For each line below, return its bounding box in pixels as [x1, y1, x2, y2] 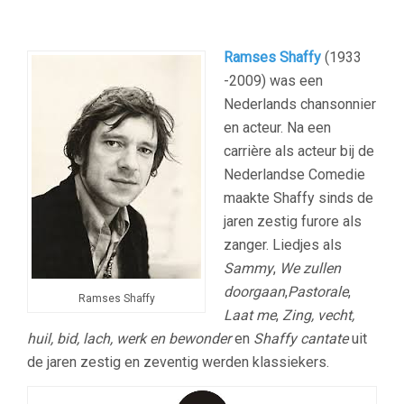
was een [270, 72, 323, 90]
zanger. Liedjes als [224, 236, 342, 254]
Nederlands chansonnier [224, 96, 376, 114]
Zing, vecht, [282, 307, 354, 325]
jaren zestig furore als [224, 213, 362, 231]
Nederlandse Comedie [224, 166, 365, 184]
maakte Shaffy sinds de [224, 189, 373, 207]
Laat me [224, 307, 276, 325]
